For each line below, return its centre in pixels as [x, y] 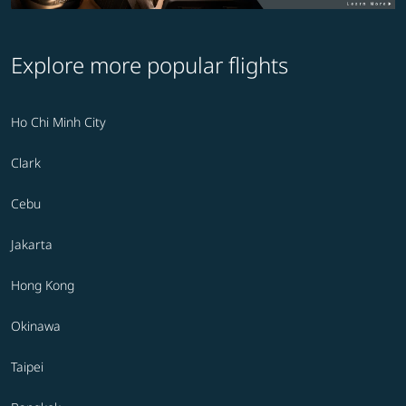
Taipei [27, 367]
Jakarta [32, 245]
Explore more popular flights [150, 65]
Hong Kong [43, 285]
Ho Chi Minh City [58, 122]
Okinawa [36, 326]
